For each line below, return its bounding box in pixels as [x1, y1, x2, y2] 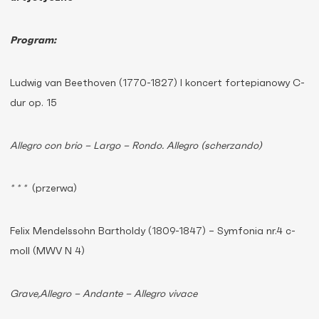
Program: [10, 36, 56, 46]
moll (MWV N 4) [10, 246, 85, 257]
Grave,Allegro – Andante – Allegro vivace [10, 289, 197, 300]
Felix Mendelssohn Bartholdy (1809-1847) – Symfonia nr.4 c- [10, 226, 296, 237]
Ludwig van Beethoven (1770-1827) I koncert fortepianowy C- [10, 78, 305, 89]
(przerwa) [32, 184, 77, 194]
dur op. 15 [10, 98, 56, 109]
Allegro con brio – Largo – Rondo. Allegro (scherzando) [10, 141, 262, 152]
